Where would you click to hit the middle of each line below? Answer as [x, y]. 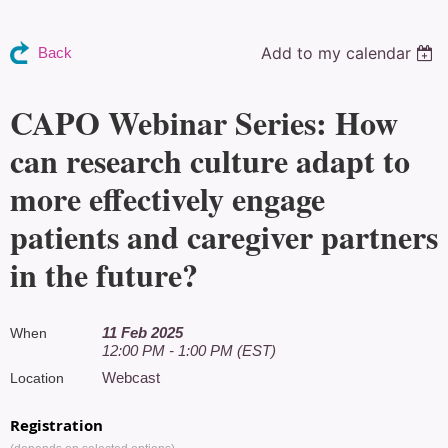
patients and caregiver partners [224, 236]
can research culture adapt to [210, 160]
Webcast [131, 377]
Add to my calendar [336, 53]
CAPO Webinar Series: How [204, 122]
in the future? [104, 274]
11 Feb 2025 [142, 332]
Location [37, 378]
